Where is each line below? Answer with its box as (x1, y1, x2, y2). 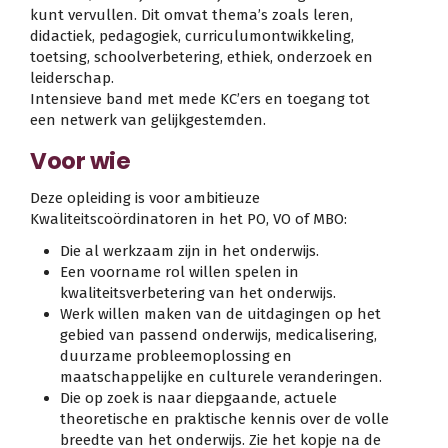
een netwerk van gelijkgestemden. (30, 111, 266, 130)
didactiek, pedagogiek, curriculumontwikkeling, (30, 27, 354, 46)
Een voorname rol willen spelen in (60, 263, 299, 282)
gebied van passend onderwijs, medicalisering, (60, 326, 377, 345)
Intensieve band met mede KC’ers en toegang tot (30, 90, 370, 109)
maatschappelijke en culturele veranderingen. (60, 368, 382, 387)
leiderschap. (30, 69, 114, 88)
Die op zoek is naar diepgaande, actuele (60, 389, 337, 408)
